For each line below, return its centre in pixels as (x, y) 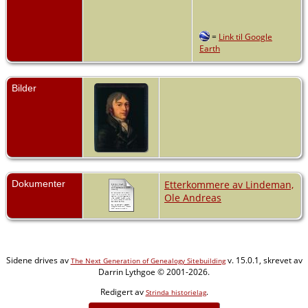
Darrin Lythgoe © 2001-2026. (154, 272)
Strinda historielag (176, 292)
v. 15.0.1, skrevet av (264, 260)
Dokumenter (38, 183)
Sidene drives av (38, 260)
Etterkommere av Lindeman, (229, 184)
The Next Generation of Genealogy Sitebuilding (148, 260)
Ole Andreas (193, 197)
